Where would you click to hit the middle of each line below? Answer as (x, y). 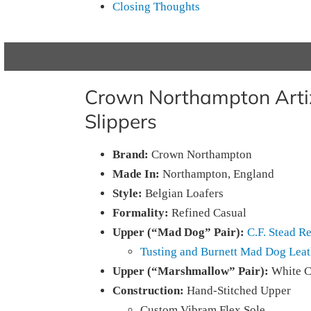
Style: (127, 193)
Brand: (132, 154)
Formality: (141, 213)
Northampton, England (217, 174)
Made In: (136, 174)
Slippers (121, 121)
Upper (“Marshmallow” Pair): (191, 271)
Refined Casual (208, 213)
